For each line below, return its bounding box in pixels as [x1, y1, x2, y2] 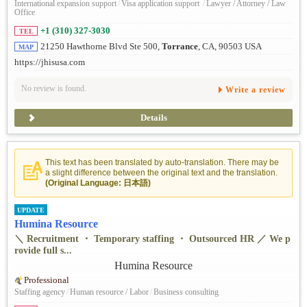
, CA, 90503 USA [198, 41, 262, 51]
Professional [24, 275, 69, 286]
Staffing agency [14, 287, 65, 297]
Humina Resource [14, 217, 98, 230]
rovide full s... [14, 245, 72, 256]
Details [140, 113, 167, 123]
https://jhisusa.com [14, 57, 85, 67]
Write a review [225, 85, 286, 95]
